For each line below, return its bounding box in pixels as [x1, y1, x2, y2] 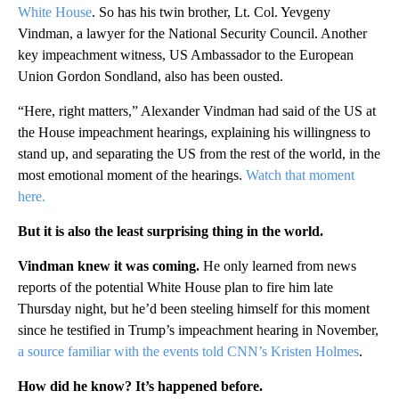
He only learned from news [199, 258, 356, 274]
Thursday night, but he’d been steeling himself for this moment [18, 301, 370, 317]
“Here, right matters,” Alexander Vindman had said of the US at [18, 103, 376, 119]
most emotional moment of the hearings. [18, 167, 246, 183]
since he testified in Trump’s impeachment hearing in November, [18, 322, 379, 338]
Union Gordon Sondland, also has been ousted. [18, 69, 283, 85]
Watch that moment [246, 167, 354, 183]
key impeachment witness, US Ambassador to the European [18, 47, 354, 63]
